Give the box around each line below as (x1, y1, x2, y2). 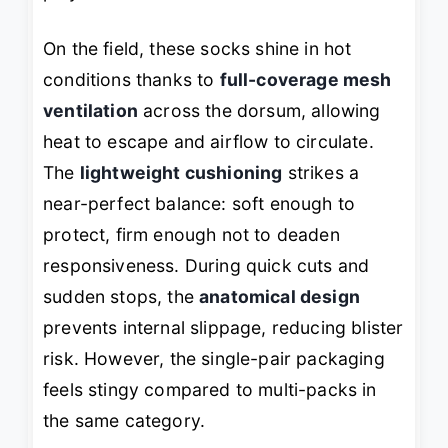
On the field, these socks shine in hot (43, 38, 352, 60)
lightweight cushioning (79, 162, 283, 184)
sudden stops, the (43, 286, 200, 308)
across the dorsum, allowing (137, 100, 381, 122)
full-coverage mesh (219, 69, 392, 91)
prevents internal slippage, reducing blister (43, 317, 404, 339)
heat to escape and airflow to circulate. (43, 131, 374, 153)
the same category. (43, 410, 206, 432)
